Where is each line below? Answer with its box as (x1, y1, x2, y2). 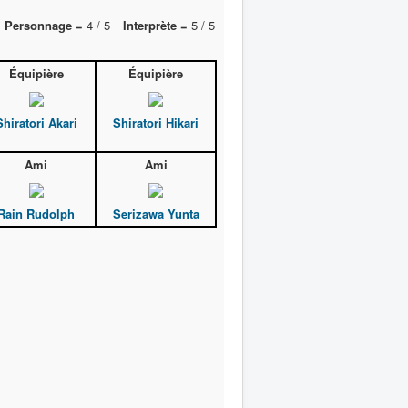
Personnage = (5, 16, 83, 34)
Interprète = (123, 16, 188, 34)
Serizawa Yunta (112, 205, 199, 223)
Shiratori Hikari (113, 114, 199, 132)
